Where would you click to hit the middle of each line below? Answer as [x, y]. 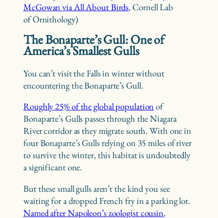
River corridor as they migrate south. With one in [108, 131]
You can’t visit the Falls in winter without [94, 73]
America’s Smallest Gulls [81, 51]
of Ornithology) [51, 19]
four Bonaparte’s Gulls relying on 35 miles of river [108, 143]
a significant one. [54, 167]
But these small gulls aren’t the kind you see [97, 188]
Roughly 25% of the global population [89, 107]
